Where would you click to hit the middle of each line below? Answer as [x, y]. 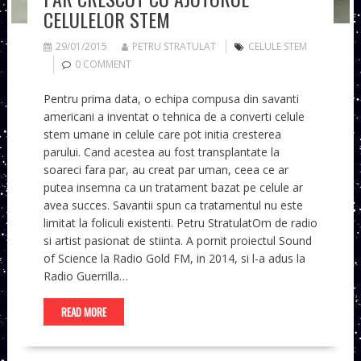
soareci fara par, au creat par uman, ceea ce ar [166, 170]
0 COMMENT [103, 64]
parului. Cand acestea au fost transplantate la [161, 152]
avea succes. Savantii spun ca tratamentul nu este [173, 205]
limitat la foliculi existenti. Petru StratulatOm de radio [180, 223]
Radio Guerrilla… [85, 276]
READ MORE [83, 312]
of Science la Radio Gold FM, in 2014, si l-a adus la [174, 259]
